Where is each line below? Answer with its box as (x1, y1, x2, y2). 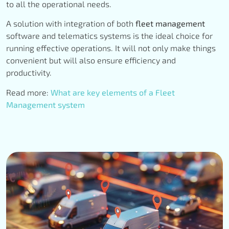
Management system (6, 99, 85, 109)
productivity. (6, 67, 54, 78)
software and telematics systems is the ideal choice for (6, 31, 213, 41)
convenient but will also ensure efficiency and (6, 55, 176, 65)
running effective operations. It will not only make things (6, 43, 216, 53)
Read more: (6, 87, 51, 97)
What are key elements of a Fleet (51, 87, 175, 97)
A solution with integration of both (6, 18, 135, 29)
